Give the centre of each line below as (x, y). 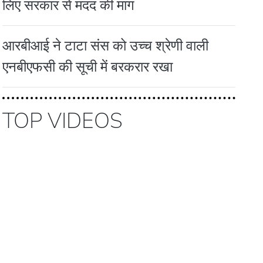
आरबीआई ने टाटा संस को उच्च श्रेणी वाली (106, 45)
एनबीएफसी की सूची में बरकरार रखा (88, 66)
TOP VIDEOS (63, 121)
